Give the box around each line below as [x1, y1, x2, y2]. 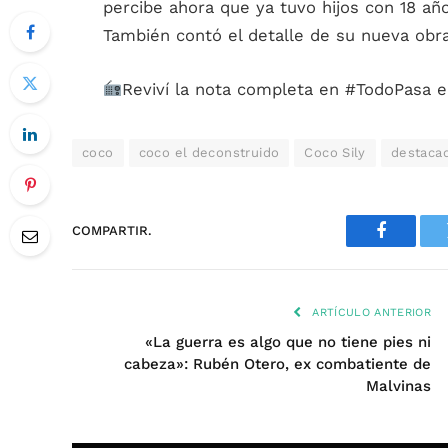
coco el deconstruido [138, 144, 280, 160]
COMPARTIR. [72, 223, 152, 239]
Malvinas [366, 376, 431, 395]
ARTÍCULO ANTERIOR [308, 305, 431, 319]
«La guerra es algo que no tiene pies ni [145, 332, 431, 351]
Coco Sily [304, 144, 366, 160]
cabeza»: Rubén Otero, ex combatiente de [124, 354, 431, 373]
